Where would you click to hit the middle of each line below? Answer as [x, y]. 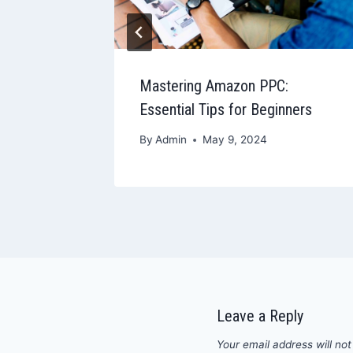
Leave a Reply [260, 316]
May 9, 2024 [235, 140]
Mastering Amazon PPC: [214, 85]
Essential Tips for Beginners [226, 109]
